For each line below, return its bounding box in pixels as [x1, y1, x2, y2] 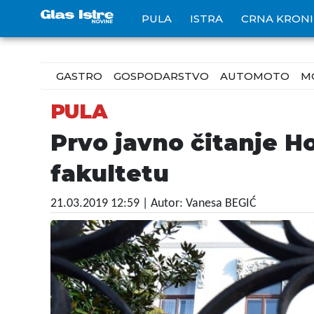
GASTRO [56, 69, 102, 83]
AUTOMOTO [220, 69, 289, 83]
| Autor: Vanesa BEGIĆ [142, 197, 257, 210]
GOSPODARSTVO [114, 69, 209, 83]
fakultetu [50, 160, 169, 187]
